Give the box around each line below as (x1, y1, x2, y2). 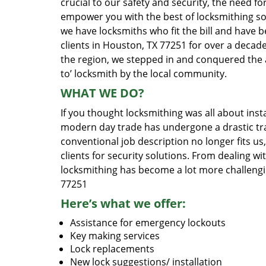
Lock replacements (70, 242, 154, 255)
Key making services (70, 229, 160, 242)
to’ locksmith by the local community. (61, 67, 227, 80)
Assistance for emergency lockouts (70, 216, 226, 229)
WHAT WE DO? (61, 85, 144, 101)
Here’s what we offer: (61, 195, 186, 211)
